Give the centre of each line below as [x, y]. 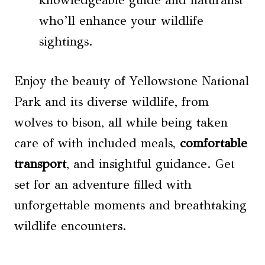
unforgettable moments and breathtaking [130, 206]
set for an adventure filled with [103, 185]
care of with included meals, [97, 143]
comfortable [214, 143]
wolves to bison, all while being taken [121, 123]
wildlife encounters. [70, 226]
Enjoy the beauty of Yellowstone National [132, 81]
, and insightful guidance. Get [151, 164]
